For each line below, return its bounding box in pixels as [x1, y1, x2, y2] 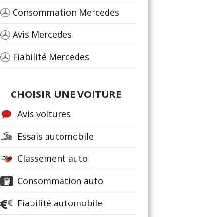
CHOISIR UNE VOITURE [11, 88, 121, 101]
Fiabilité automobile [17, 197, 102, 209]
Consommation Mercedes [13, 6, 119, 18]
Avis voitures [17, 108, 71, 120]
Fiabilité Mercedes [13, 51, 89, 62]
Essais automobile [17, 130, 93, 142]
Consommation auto [17, 175, 103, 186]
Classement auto [17, 153, 88, 164]
